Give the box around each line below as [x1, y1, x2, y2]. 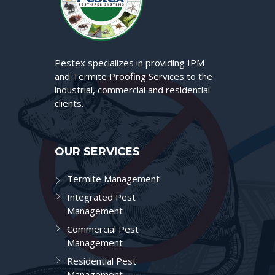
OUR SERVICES [55, 145, 140, 159]
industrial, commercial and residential [55, 83, 210, 96]
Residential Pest [67, 255, 136, 268]
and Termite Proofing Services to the [55, 70, 212, 83]
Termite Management [67, 172, 160, 185]
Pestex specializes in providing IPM [55, 56, 204, 69]
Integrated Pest [67, 191, 136, 204]
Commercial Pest [67, 223, 139, 236]
